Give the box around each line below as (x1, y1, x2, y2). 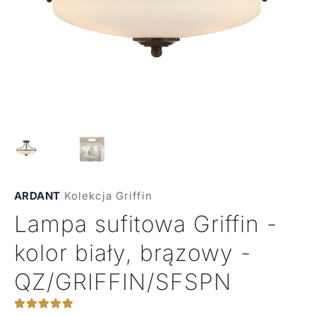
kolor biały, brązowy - (13, 238, 251, 267)
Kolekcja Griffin (63, 188, 152, 202)
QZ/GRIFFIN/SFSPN (13, 267, 232, 296)
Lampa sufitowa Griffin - (13, 209, 277, 238)
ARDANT (13, 188, 61, 202)
